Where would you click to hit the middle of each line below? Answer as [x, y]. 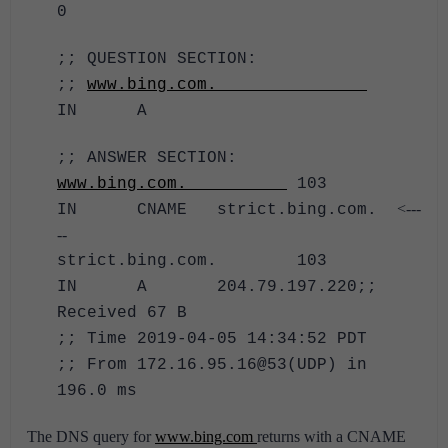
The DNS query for [91, 437]
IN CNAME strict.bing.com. [227, 210]
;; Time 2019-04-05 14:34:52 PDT [212, 339]
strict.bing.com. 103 [212, 261]
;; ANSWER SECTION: [147, 158]
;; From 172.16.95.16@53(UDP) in [212, 365]
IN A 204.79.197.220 [207, 287]
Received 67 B [122, 313]
